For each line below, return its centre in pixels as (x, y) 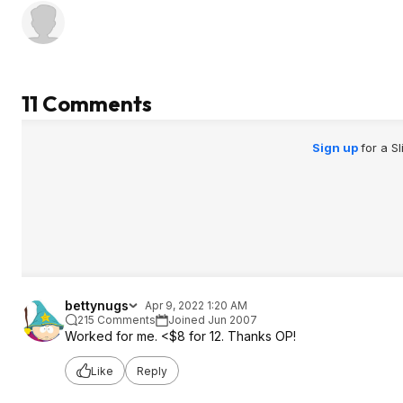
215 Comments (116, 320)
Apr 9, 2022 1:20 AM (196, 305)
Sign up (336, 148)
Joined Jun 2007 (213, 320)
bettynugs (97, 305)
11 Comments (87, 103)
